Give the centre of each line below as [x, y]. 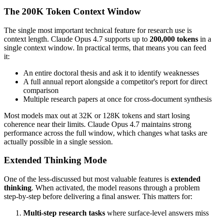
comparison [41, 90]
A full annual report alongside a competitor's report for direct [115, 81]
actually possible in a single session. [58, 141]
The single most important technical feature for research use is [98, 30]
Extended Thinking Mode [55, 160]
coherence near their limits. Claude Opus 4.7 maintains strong [98, 124]
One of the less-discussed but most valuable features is [87, 179]
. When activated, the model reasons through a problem [116, 188]
